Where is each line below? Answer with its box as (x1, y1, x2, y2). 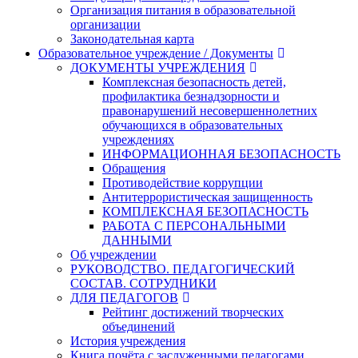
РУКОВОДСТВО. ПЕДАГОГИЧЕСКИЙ (70, 262, 295, 276)
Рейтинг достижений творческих (102, 305, 284, 319)
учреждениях (102, 133, 174, 146)
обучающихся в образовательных (102, 118, 283, 132)
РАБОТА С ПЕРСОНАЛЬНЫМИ (102, 219, 286, 233)
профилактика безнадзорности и (102, 89, 280, 103)
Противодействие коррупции (102, 176, 263, 189)
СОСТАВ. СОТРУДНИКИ (70, 276, 217, 290)
